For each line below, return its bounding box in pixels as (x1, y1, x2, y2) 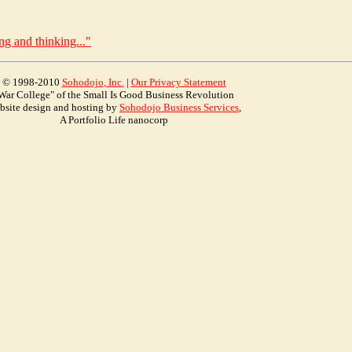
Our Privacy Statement (130, 76, 226, 89)
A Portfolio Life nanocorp (60, 114, 168, 126)
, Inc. (103, 76, 124, 89)
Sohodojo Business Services (119, 101, 239, 114)
